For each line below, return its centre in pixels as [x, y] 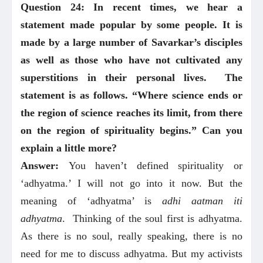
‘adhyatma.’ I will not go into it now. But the [131, 183]
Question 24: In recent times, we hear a [131, 7]
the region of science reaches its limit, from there [131, 113]
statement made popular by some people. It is [131, 25]
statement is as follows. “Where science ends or [131, 95]
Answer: [45, 166]
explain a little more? [69, 148]
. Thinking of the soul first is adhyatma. [152, 219]
